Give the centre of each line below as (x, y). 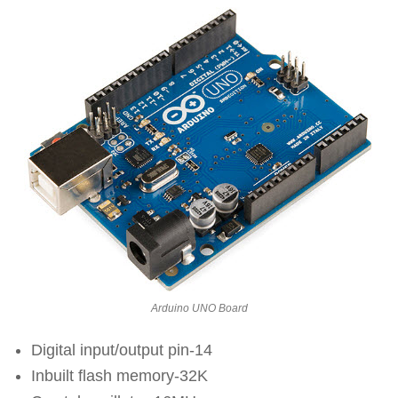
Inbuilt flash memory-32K (119, 375)
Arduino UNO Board (199, 308)
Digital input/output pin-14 (122, 350)
